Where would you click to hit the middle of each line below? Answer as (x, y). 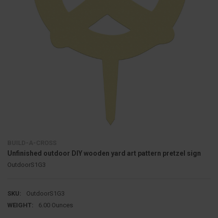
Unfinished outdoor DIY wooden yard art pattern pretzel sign (104, 153)
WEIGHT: (20, 205)
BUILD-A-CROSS (32, 143)
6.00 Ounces (55, 205)
